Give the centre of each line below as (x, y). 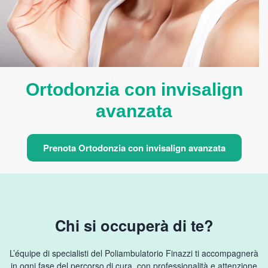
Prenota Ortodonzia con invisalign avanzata (134, 148)
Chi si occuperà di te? (134, 225)
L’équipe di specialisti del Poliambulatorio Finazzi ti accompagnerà (134, 253)
